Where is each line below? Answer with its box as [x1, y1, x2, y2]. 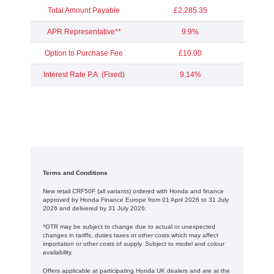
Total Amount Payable [48, 6, 120, 15]
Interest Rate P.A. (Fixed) [43, 70, 125, 79]
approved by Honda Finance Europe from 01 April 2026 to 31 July [43, 196, 229, 203]
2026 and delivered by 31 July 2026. [43, 204, 147, 212]
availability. [43, 248, 73, 256]
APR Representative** [46, 27, 121, 36]
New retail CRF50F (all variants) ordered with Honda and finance [43, 187, 224, 194]
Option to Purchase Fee [45, 48, 123, 57]
